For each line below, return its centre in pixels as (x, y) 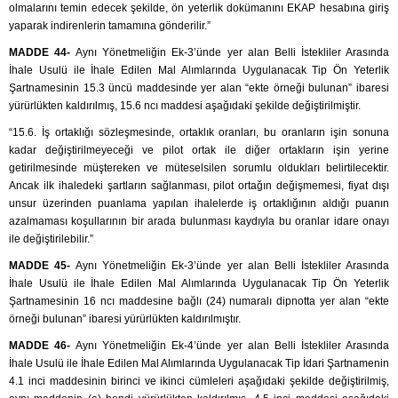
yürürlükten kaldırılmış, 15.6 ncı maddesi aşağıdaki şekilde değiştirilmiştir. (185, 106)
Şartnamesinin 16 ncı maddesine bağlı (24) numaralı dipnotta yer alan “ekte (199, 302)
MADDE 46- (43, 346)
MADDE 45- (43, 266)
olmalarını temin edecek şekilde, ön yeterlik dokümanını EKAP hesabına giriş (199, 8)
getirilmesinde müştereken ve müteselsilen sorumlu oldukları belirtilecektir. (199, 168)
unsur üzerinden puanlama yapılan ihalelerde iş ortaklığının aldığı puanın (199, 204)
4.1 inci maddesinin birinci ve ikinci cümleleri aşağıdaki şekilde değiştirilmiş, (199, 382)
